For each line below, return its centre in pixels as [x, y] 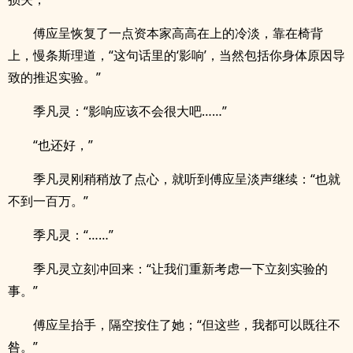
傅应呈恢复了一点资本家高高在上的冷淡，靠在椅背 [178, 33]
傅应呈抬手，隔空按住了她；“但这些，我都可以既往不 [187, 325]
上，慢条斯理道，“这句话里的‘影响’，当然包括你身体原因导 [176, 55]
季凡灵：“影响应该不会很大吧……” [130, 111]
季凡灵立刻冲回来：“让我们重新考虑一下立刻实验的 [180, 269]
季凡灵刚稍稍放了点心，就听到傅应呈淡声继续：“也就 [187, 179]
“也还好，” [63, 145]
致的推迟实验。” [54, 77]
